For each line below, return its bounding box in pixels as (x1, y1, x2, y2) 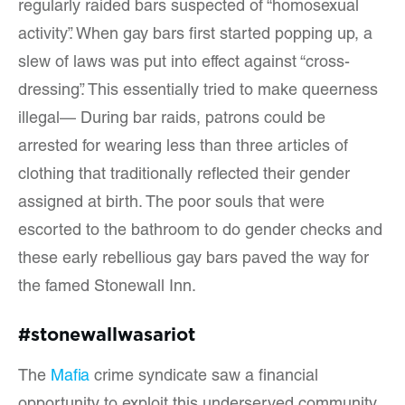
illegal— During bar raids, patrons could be (18, 111, 325, 127)
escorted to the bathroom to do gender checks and (18, 223, 382, 240)
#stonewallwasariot (18, 320, 195, 344)
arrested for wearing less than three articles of (18, 139, 348, 155)
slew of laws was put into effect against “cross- (18, 55, 350, 71)
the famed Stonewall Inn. (18, 279, 196, 296)
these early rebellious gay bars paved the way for (18, 251, 369, 268)
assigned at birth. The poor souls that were (18, 195, 325, 212)
